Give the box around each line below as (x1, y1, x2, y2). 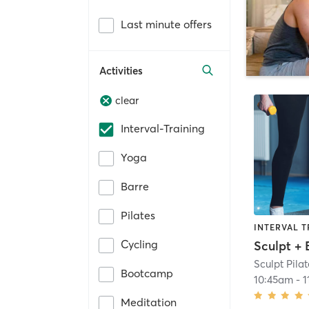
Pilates (121, 208, 155, 223)
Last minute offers (121, 17, 212, 31)
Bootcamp (121, 266, 173, 281)
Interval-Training (121, 121, 205, 136)
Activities (99, 63, 143, 77)
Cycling (121, 237, 158, 252)
